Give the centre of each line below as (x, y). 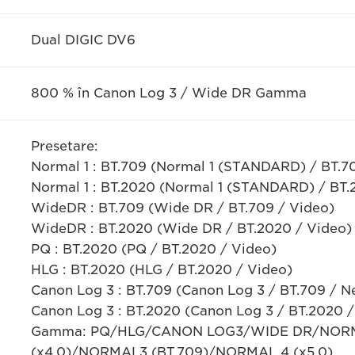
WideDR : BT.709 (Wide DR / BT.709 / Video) (182, 208)
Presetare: (64, 146)
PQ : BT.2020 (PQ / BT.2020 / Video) (153, 249)
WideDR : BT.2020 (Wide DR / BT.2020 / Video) (191, 229)
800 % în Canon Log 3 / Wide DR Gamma (168, 93)
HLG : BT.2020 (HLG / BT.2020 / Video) (161, 270)
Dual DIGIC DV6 (83, 40)
